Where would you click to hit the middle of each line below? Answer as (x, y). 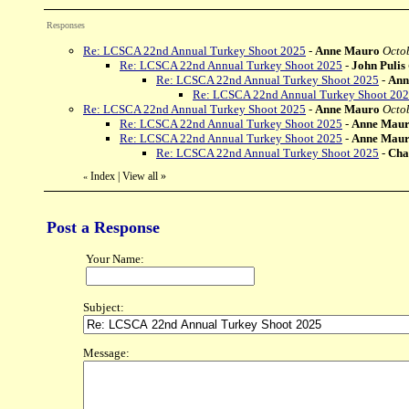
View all (140, 176)
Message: (106, 353)
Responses (66, 25)
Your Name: (115, 259)
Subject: (104, 307)
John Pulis (378, 65)
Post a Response (103, 227)
